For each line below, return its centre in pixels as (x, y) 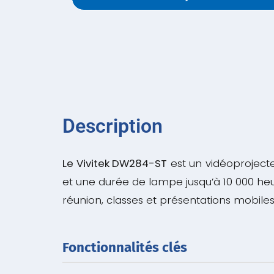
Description (113, 126)
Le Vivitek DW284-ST (115, 163)
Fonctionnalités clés (125, 247)
